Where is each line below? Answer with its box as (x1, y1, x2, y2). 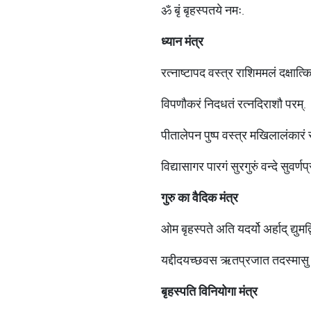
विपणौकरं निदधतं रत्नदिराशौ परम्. (161, 96, 306, 112)
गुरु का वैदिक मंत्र (161, 190, 238, 205)
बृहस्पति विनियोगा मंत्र (161, 283, 258, 299)
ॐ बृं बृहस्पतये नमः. (161, 2, 244, 18)
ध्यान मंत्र (161, 33, 203, 49)
